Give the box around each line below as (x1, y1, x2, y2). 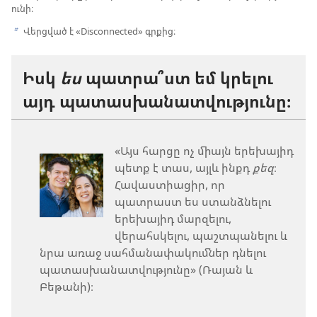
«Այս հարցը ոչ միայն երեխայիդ (115, 142, 294, 158)
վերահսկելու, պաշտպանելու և (115, 227, 287, 243)
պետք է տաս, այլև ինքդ (115, 159, 253, 175)
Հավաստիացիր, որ (115, 176, 225, 192)
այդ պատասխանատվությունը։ (23, 89, 291, 113)
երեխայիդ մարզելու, (115, 210, 231, 226)
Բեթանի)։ (40, 278, 93, 294)
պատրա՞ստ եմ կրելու (81, 66, 273, 89)
